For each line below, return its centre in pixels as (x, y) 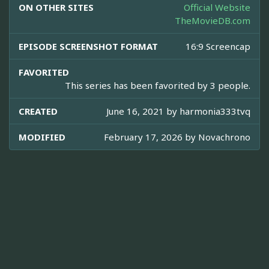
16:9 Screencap (218, 47)
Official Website (217, 8)
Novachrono (224, 137)
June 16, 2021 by (143, 111)
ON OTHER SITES (56, 8)
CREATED (38, 111)
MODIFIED (42, 137)
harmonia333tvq (215, 111)
